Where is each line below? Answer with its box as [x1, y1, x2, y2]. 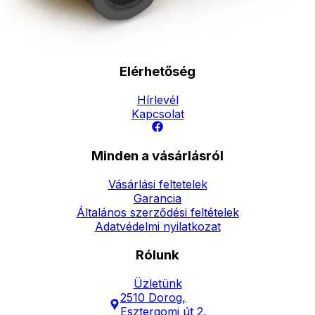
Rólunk [136, 246, 179, 263]
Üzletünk [133, 276, 182, 290]
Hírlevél [136, 92, 179, 107]
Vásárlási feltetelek [108, 177, 207, 192]
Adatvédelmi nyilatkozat [94, 219, 221, 234]
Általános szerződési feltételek [76, 205, 239, 220]
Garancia [134, 191, 181, 206]
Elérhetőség [120, 63, 195, 79]
